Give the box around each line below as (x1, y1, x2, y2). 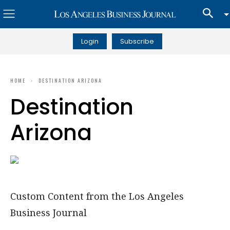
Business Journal (10, 206, 87, 219)
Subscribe (120, 36, 154, 46)
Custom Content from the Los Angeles (10, 190, 184, 202)
